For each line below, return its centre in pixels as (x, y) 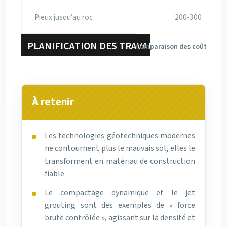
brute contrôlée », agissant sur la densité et (120, 218)
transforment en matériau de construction (120, 161)
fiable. (55, 174)
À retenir (53, 102)
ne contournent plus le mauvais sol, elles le (120, 148)
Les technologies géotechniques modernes (120, 136)
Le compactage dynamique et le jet (120, 193)
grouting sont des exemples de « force (120, 205)
